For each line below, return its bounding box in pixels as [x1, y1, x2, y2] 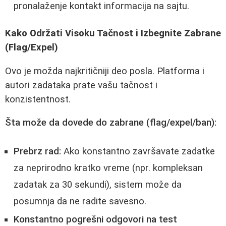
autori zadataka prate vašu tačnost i [5, 79, 157, 91]
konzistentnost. [5, 93, 71, 105]
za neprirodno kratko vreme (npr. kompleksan [14, 162, 203, 174]
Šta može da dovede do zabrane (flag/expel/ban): [5, 117, 216, 129]
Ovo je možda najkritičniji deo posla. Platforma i [5, 65, 204, 77]
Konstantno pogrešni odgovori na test [14, 213, 177, 225]
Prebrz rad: [14, 145, 61, 157]
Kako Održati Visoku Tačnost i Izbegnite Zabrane [5, 27, 221, 39]
